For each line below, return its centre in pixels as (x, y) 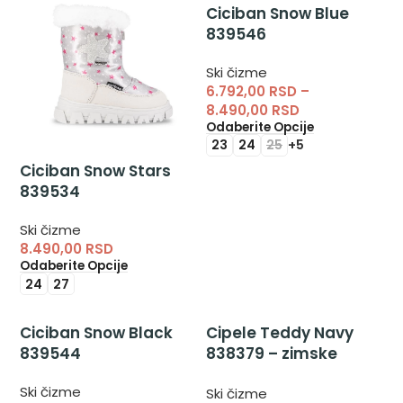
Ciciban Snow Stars (96, 171)
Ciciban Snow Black (97, 333)
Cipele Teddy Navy (279, 333)
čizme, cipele (257, 375)
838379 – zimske (271, 354)
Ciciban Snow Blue (277, 13)
